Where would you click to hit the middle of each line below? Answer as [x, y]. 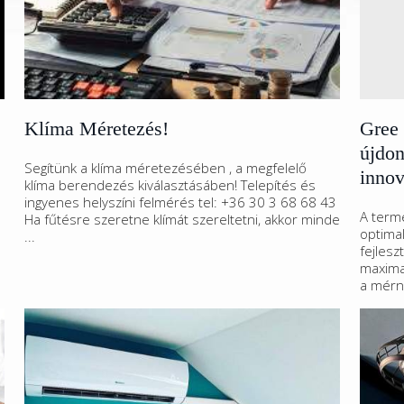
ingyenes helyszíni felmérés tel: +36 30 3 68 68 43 [180, 202]
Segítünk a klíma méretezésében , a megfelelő [165, 168]
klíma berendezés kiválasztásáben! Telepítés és [170, 185]
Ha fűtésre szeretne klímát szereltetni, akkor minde [182, 219]
